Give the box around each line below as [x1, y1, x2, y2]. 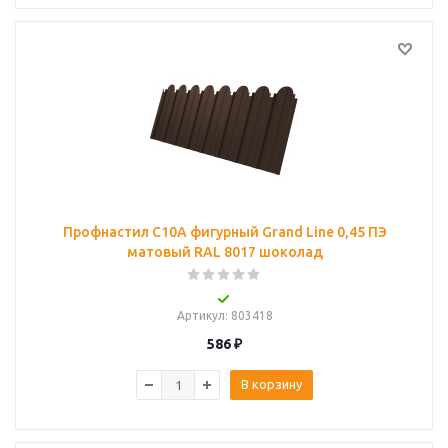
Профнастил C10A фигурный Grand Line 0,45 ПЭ [62, 224, 387, 240]
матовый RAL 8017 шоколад [126, 244, 323, 260]
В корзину [241, 377, 302, 391]
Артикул [176, 309, 225, 322]
